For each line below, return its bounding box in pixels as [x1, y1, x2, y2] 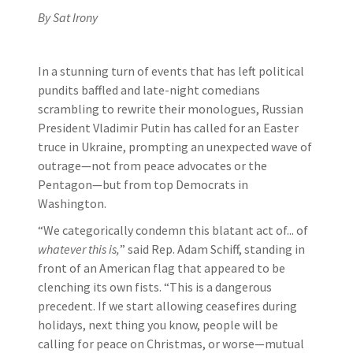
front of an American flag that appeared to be [38, 259, 285, 276]
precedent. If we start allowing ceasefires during [38, 297, 297, 314]
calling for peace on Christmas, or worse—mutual [38, 335, 304, 351]
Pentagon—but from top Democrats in [38, 176, 248, 192]
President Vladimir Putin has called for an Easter [38, 119, 299, 136]
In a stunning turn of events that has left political [38, 62, 304, 79]
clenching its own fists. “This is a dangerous [38, 278, 272, 295]
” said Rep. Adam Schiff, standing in [120, 240, 305, 257]
